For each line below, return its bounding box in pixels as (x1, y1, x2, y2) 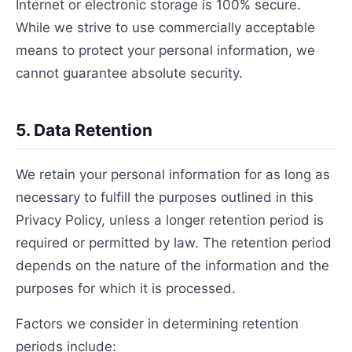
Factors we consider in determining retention (16, 316, 299, 332)
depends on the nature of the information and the (16, 258, 329, 273)
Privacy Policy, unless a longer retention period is (16, 212, 324, 228)
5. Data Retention (16, 120, 152, 140)
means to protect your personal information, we (16, 42, 315, 58)
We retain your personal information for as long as (16, 167, 330, 182)
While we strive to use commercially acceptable (16, 20, 315, 35)
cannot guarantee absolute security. (16, 65, 243, 81)
